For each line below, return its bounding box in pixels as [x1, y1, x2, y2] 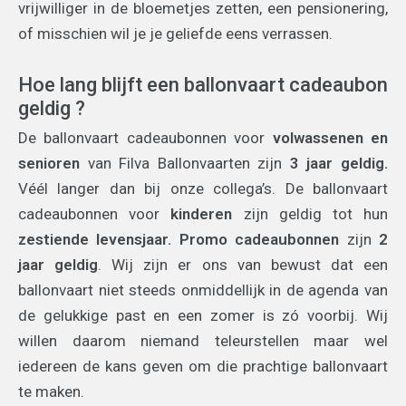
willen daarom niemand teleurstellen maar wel [18, 332, 388, 351]
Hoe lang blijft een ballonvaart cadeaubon [18, 73, 388, 97]
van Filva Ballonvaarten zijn [80, 154, 290, 173]
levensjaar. [89, 230, 172, 249]
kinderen [170, 205, 233, 224]
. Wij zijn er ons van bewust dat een [98, 256, 389, 275]
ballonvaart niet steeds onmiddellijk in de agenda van [18, 281, 388, 300]
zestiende [18, 230, 89, 249]
